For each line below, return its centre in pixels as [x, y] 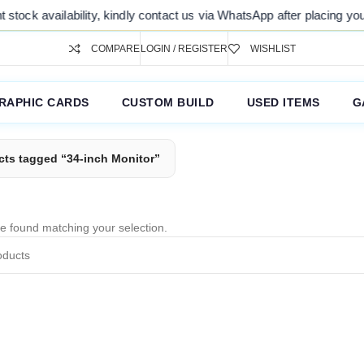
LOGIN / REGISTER [184, 48]
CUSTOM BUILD [168, 102]
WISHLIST [273, 48]
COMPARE [115, 48]
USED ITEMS [283, 102]
